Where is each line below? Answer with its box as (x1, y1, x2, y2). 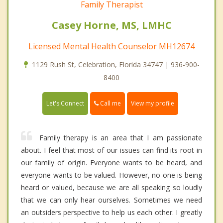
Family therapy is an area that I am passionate (39, 133, 202, 143)
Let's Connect (46, 99, 84, 108)
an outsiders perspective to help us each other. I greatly (21, 208, 202, 218)
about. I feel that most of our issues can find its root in (21, 145, 202, 155)
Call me (99, 99, 121, 108)
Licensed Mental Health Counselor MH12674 (28, 41, 195, 52)
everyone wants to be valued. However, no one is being (21, 170, 202, 180)
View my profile (131, 99, 174, 108)
